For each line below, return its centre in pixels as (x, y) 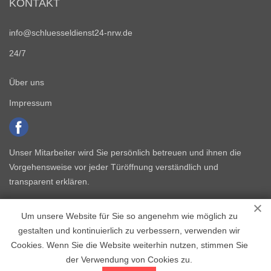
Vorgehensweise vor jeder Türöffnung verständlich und (114, 167)
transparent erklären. (49, 181)
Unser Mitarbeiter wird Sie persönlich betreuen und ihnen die (125, 152)
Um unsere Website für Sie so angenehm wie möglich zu (129, 216)
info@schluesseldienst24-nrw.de (71, 33)
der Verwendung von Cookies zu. (129, 260)
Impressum (31, 103)
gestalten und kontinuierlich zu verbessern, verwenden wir (129, 230)
